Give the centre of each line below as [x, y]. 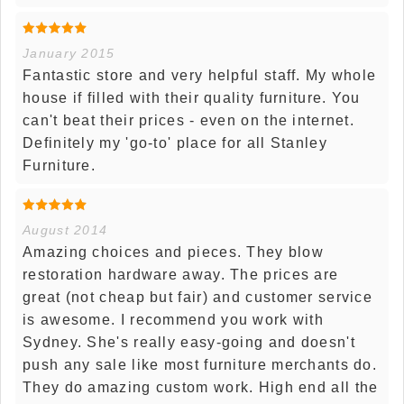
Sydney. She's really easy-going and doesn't [189, 343]
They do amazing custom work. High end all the [201, 388]
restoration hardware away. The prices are [181, 275]
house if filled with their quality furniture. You [192, 98]
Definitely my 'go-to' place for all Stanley [175, 143]
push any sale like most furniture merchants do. [200, 365]
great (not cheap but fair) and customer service [198, 298]
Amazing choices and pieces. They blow [174, 252]
